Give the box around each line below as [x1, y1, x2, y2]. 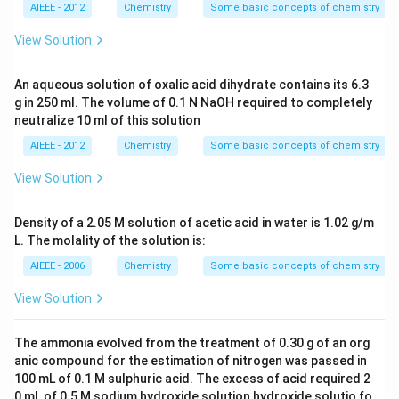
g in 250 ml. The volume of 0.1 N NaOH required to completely [14, 95, 372, 110]
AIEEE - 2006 [30, 260, 85, 272]
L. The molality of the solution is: [14, 233, 206, 248]
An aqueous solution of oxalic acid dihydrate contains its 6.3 [14, 77, 369, 92]
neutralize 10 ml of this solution [14, 113, 200, 127]
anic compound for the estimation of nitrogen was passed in [14, 354, 367, 368]
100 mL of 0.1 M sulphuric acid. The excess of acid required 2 [14, 371, 370, 386]
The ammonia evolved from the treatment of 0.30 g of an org [14, 336, 370, 350]
